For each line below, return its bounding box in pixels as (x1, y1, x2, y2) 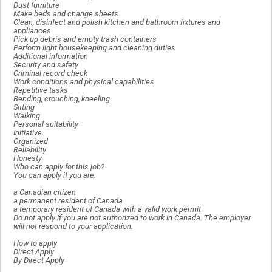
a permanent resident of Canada (13, 196, 123, 206)
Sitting (13, 103, 35, 112)
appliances (13, 26, 51, 36)
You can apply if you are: (13, 171, 96, 180)
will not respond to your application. (13, 222, 133, 231)
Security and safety (13, 60, 78, 70)
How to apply (13, 239, 57, 248)
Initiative (13, 128, 42, 138)
